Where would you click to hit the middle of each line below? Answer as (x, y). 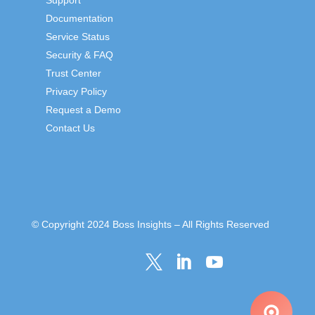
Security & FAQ (79, 54)
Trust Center (73, 73)
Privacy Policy (76, 91)
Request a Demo (83, 109)
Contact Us (70, 128)
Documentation (79, 18)
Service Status (77, 36)
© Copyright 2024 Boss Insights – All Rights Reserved (150, 224)
